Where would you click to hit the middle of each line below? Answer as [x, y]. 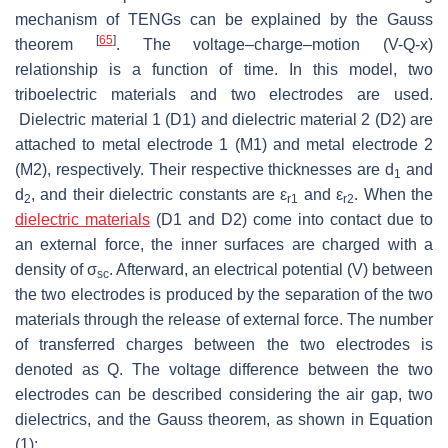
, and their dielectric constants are [156, 195]
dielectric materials [82, 220]
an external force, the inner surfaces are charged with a [224, 245]
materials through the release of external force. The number [224, 320]
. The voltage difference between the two [276, 370]
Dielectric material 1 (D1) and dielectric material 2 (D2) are [224, 120]
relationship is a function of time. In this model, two [224, 70]
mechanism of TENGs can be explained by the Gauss [224, 20]
